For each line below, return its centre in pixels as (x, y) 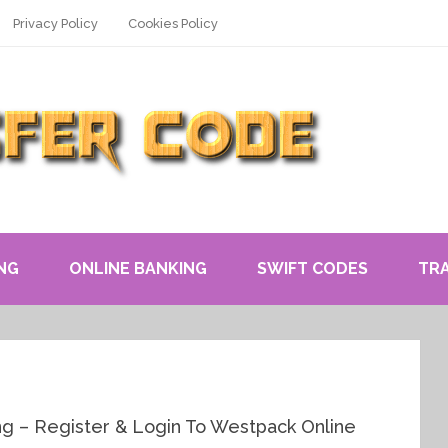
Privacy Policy (55, 23)
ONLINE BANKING (138, 268)
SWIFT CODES (312, 268)
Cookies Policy (173, 23)
